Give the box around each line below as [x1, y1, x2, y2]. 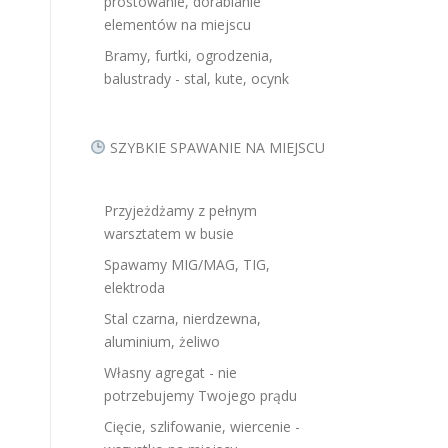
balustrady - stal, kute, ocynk [104, 69, 289, 88]
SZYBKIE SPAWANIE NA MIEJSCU [105, 138, 325, 157]
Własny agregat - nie [104, 363, 237, 382]
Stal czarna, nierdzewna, [104, 309, 261, 328]
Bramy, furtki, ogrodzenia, [104, 46, 273, 65]
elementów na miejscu [104, 15, 251, 34]
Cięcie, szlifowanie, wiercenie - [104, 417, 300, 436]
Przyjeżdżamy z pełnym [104, 201, 257, 220]
